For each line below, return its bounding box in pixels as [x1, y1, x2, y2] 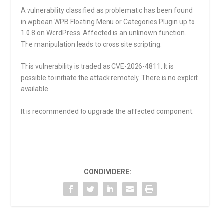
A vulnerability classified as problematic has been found [21, 6, 193, 14]
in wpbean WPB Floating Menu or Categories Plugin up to [21, 18, 195, 26]
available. [21, 85, 50, 93]
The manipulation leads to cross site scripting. [21, 40, 162, 48]
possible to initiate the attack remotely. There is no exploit [21, 74, 198, 82]
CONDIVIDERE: [84, 167, 131, 176]
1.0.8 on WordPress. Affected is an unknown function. [21, 29, 187, 37]
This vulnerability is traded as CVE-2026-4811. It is [21, 62, 174, 71]
